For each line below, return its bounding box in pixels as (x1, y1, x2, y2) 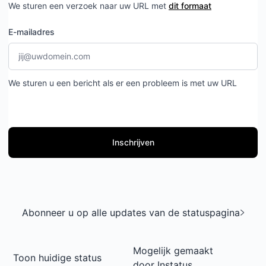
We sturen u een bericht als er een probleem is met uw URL (8, 78, 237, 88)
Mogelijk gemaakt (133, 245, 213, 256)
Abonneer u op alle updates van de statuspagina (21, 207, 240, 218)
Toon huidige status (13, 252, 102, 264)
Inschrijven (112, 137, 154, 147)
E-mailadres (8, 27, 55, 37)
